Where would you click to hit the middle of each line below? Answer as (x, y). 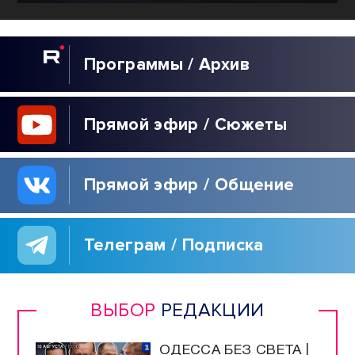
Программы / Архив (166, 64)
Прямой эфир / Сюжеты (185, 124)
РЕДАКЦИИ (210, 311)
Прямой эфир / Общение (189, 185)
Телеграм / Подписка (174, 245)
